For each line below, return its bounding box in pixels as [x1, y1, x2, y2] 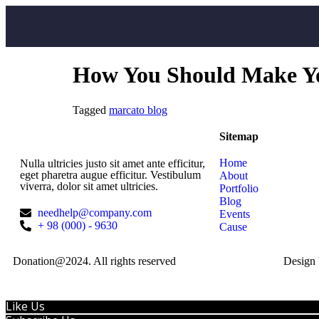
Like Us [6, 298, 45, 314]
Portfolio [219, 182, 258, 194]
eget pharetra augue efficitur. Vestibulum [20, 168, 201, 181]
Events [219, 207, 250, 220]
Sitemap [219, 130, 258, 142]
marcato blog [109, 103, 167, 116]
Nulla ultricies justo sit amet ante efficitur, [20, 157, 205, 169]
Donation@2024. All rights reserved [13, 254, 176, 267]
